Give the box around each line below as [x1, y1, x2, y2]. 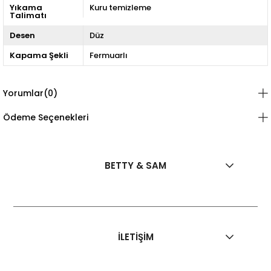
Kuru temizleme [89, 2, 151, 13]
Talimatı [10, 10, 47, 21]
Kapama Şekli [10, 50, 68, 61]
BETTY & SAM [105, 159, 166, 172]
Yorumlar [3, 87, 44, 99]
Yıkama [10, 2, 42, 13]
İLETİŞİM [117, 230, 154, 243]
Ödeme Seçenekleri [3, 111, 88, 123]
